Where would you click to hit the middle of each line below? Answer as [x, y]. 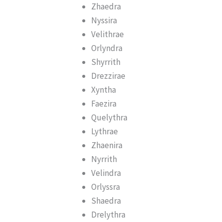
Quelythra [110, 118]
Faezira [104, 104]
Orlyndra [107, 48]
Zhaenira [107, 145]
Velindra [106, 173]
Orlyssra [106, 187]
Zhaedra [106, 7]
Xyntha [104, 90]
